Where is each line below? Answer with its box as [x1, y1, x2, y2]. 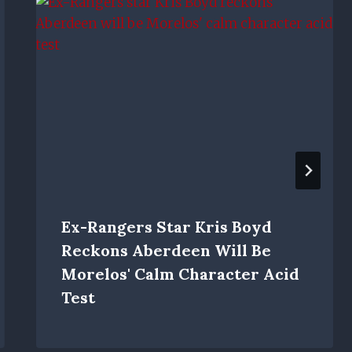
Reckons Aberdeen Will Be [60, 240, 271, 261]
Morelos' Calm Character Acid [60, 264, 299, 284]
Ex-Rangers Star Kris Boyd [60, 217, 272, 237]
